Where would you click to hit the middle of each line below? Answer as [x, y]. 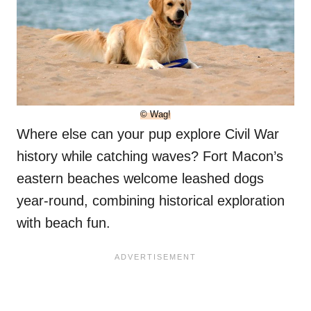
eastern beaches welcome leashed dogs [140, 178]
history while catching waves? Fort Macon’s [150, 156]
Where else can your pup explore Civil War [148, 134]
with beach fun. [64, 222]
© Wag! [155, 114]
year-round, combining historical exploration [151, 200]
